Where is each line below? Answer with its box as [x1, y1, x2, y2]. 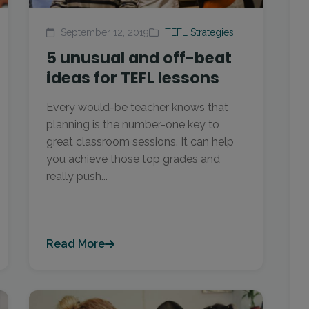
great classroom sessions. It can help [46, 135, 235, 148]
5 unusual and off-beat [46, 47, 232, 69]
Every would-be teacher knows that [46, 101, 229, 114]
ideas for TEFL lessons [46, 67, 220, 89]
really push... [46, 170, 108, 183]
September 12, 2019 [58, 27, 150, 38]
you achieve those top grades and [46, 152, 221, 166]
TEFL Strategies [165, 27, 235, 38]
